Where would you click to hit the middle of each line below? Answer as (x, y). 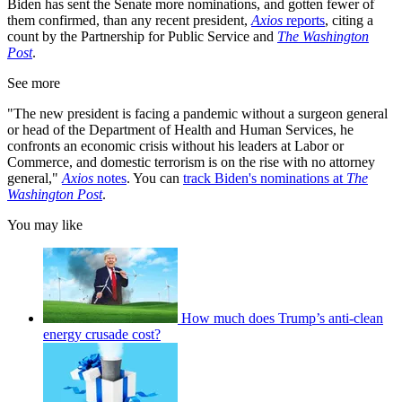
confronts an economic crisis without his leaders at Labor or (175, 146)
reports (304, 21)
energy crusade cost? (102, 335)
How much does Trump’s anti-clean (282, 319)
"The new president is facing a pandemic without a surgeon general (197, 114)
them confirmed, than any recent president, (129, 21)
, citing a (349, 21)
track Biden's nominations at (265, 179)
